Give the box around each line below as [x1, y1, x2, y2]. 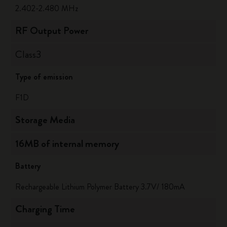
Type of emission [15, 71, 73, 83]
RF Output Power [15, 23, 89, 38]
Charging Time [15, 202, 75, 216]
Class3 [15, 47, 42, 62]
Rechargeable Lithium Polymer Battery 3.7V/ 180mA [15, 181, 185, 193]
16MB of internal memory [15, 136, 120, 151]
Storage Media [15, 112, 75, 127]
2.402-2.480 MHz [15, 3, 79, 14]
